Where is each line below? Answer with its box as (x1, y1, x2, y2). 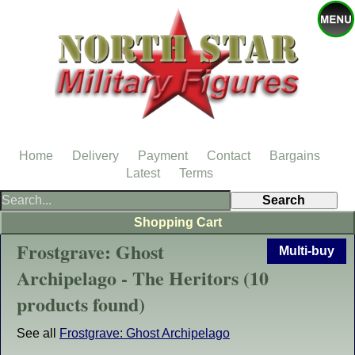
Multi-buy (279, 244, 334, 258)
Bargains (269, 149, 320, 162)
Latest (126, 166, 160, 180)
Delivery (72, 149, 119, 162)
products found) (17, 290, 145, 318)
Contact (207, 149, 250, 162)
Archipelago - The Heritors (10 (17, 264, 269, 292)
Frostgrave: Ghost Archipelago (59, 326, 230, 340)
